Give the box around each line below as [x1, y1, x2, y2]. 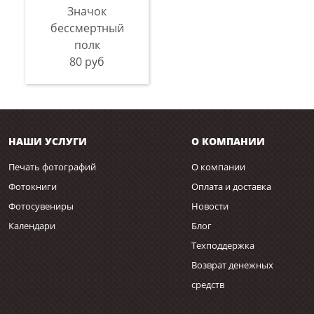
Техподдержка [191, 238, 255, 252]
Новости [191, 199, 229, 212]
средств [191, 278, 225, 291]
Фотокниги [8, 179, 57, 193]
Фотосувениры [8, 199, 74, 212]
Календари [8, 219, 55, 232]
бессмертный [50, 20, 124, 36]
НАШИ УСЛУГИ [8, 134, 87, 148]
